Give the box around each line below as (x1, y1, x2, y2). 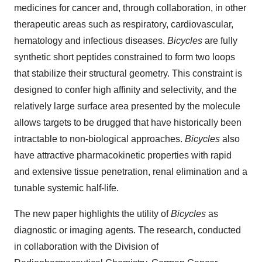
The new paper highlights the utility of (14, 209, 171, 219)
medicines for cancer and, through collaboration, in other (14, 3, 246, 13)
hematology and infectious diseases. (14, 36, 167, 46)
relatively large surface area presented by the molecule (14, 101, 240, 112)
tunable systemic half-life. (14, 183, 119, 194)
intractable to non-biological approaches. (14, 134, 185, 144)
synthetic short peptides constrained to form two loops (14, 52, 235, 63)
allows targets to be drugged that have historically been (14, 118, 242, 128)
